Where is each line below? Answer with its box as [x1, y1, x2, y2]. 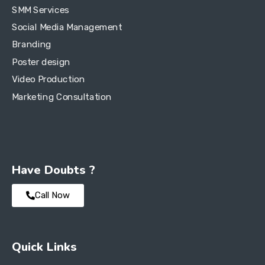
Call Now [35, 190, 70, 201]
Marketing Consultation [12, 91, 112, 102]
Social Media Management [12, 21, 122, 33]
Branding [12, 39, 51, 50]
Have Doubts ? [12, 162, 95, 178]
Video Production [12, 74, 85, 85]
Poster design [12, 56, 70, 67]
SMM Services [12, 4, 69, 15]
